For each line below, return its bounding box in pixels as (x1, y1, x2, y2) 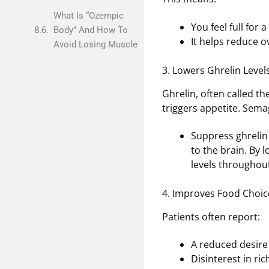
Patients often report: (162, 210, 260, 224)
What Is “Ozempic (53, 10, 124, 21)
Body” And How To (53, 25, 128, 35)
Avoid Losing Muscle (53, 39, 138, 50)
